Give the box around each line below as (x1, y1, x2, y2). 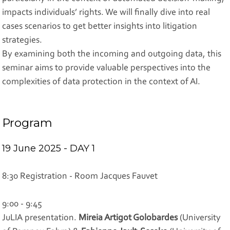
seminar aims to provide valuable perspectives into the (2, 63, 211, 73)
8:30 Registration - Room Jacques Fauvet (2, 172, 158, 182)
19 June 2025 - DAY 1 (2, 142, 98, 154)
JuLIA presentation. (2, 214, 79, 223)
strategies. (2, 35, 43, 45)
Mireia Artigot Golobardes (79, 214, 178, 223)
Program (2, 115, 53, 130)
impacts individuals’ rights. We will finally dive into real (2, 8, 210, 17)
